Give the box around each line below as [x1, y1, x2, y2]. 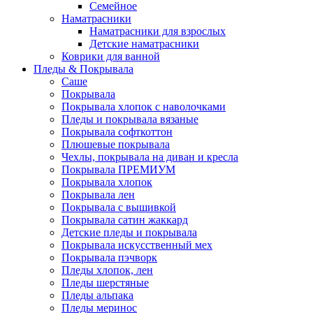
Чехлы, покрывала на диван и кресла [61, 151, 238, 163]
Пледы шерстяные [61, 277, 149, 289]
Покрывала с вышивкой [61, 201, 176, 214]
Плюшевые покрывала [61, 138, 170, 151]
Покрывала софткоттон [61, 126, 173, 138]
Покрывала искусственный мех [61, 239, 212, 252]
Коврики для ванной [61, 50, 160, 63]
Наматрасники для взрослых [89, 25, 226, 38]
